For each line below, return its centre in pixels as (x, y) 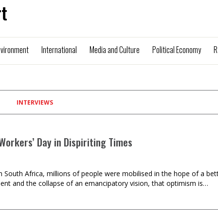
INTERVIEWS (35, 102)
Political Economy (177, 50)
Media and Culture (115, 50)
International (59, 50)
